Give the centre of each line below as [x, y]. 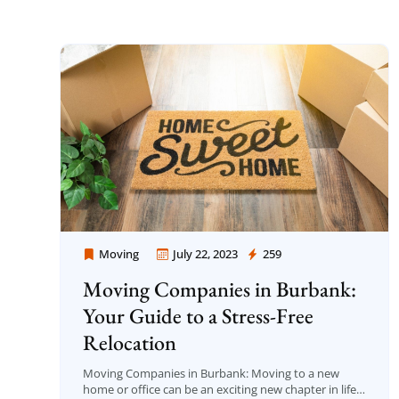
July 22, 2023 [205, 254]
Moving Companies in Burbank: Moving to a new [211, 374]
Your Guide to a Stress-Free [198, 317]
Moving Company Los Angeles [182, 256]
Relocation [130, 343]
